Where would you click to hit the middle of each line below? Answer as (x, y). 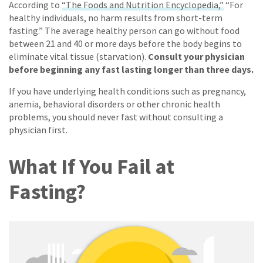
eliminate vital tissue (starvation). (78, 57)
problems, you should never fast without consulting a (116, 117)
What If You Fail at (92, 167)
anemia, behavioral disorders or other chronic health (114, 104)
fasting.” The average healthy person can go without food (124, 31)
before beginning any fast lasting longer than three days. (131, 70)
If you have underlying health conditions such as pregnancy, (127, 91)
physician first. (38, 130)
